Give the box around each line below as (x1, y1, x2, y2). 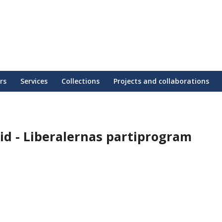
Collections (61, 76, 100, 86)
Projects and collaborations (113, 76, 209, 86)
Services (20, 76, 48, 86)
